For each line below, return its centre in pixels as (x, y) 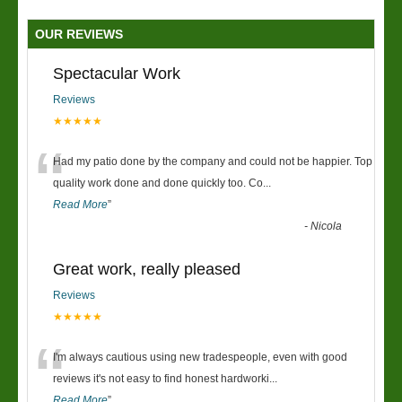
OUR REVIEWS (79, 34)
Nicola (327, 226)
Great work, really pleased (147, 269)
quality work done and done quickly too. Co (158, 183)
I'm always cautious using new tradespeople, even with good (200, 357)
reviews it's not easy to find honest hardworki (161, 379)
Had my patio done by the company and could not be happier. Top (213, 162)
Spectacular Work (117, 74)
